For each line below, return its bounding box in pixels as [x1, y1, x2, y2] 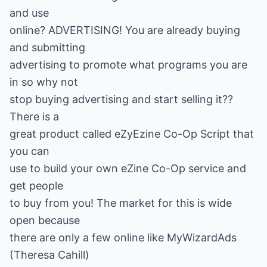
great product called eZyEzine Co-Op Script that [10, 128, 254, 140]
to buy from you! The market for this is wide [10, 197, 232, 209]
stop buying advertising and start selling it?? [10, 93, 233, 105]
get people [10, 179, 63, 192]
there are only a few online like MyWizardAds [10, 231, 237, 244]
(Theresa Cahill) [10, 249, 89, 261]
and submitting [10, 41, 85, 54]
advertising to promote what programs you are [10, 58, 247, 71]
